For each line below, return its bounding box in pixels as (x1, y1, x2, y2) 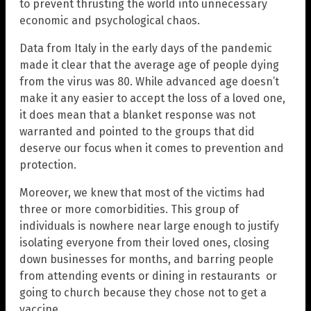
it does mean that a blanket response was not (19, 108, 255, 122)
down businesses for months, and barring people (19, 253, 274, 267)
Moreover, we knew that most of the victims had (19, 186, 265, 200)
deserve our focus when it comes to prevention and (19, 142, 284, 155)
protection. (19, 158, 76, 172)
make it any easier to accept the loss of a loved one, (19, 92, 285, 106)
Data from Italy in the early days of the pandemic (19, 42, 272, 56)
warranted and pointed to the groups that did (19, 125, 255, 139)
